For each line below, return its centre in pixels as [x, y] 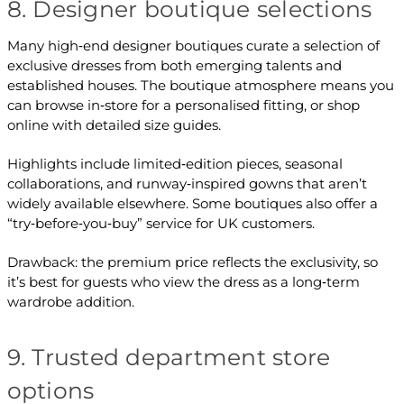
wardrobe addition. [70, 302]
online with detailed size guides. [114, 125]
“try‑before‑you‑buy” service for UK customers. [161, 224]
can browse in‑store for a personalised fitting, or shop [183, 106]
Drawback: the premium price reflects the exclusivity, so [192, 262]
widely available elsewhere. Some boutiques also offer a [192, 204]
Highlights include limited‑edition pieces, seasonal [174, 164]
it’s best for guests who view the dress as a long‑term [183, 282]
